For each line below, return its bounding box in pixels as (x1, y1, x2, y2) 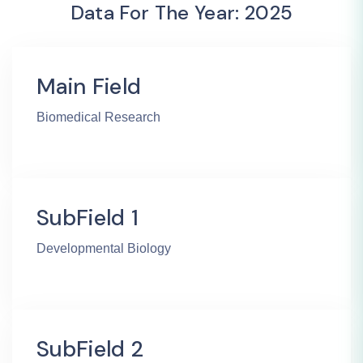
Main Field (36, 72, 142, 101)
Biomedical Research (36, 110, 160, 125)
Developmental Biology (36, 241, 171, 256)
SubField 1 (36, 203, 139, 233)
